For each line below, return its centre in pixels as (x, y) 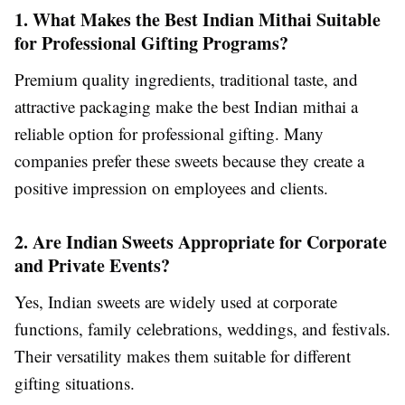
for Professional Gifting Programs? (151, 42)
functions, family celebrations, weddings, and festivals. (202, 328)
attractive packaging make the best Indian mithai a (186, 106)
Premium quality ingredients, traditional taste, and (186, 79)
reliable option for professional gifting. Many (169, 133)
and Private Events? (92, 265)
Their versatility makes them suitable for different (183, 355)
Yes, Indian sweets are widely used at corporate (176, 301)
